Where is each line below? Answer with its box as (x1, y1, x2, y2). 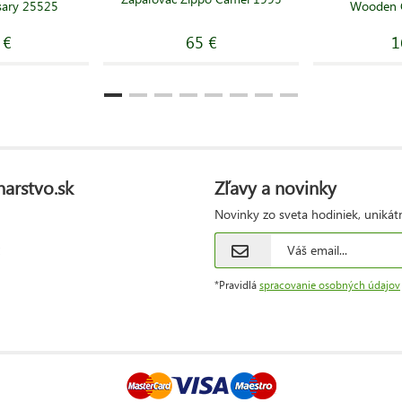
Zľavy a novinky (214, 173, 336, 199)
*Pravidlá (214, 277, 259, 292)
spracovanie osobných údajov (259, 277, 400, 292)
